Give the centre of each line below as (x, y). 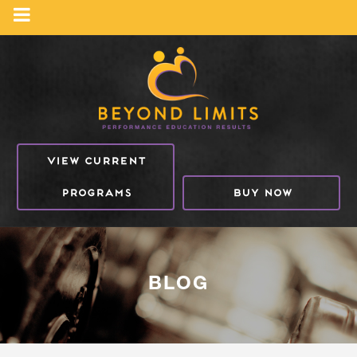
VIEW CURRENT (95, 160)
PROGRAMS (95, 192)
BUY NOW (261, 192)
